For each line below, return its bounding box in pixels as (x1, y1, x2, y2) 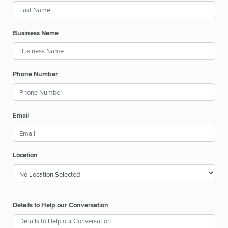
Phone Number (13, 69, 58, 79)
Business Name (13, 28, 59, 38)
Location (13, 150, 38, 160)
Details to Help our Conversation (13, 200, 108, 210)
